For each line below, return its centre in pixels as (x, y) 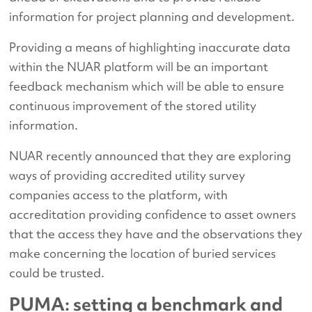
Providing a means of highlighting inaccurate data (150, 47)
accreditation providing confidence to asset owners (153, 214)
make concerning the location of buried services (143, 253)
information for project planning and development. (152, 16)
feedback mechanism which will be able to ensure (147, 86)
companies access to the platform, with (119, 194)
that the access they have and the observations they (156, 233)
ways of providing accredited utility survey (127, 175)
